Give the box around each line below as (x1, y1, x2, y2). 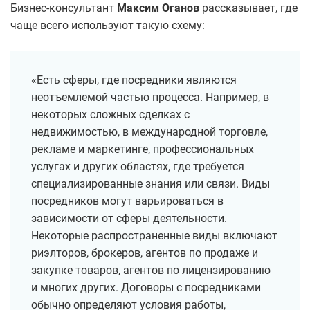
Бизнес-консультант (10, 1, 117, 15)
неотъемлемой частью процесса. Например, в (31, 91, 269, 104)
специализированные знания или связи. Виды (31, 177, 270, 191)
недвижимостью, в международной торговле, (31, 125, 268, 139)
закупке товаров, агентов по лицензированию (31, 264, 271, 277)
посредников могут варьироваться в (31, 194, 224, 208)
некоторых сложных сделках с (31, 108, 190, 122)
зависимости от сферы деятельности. (31, 212, 227, 226)
